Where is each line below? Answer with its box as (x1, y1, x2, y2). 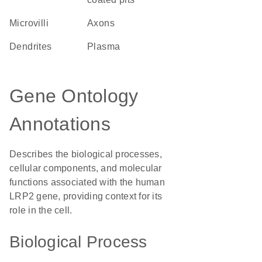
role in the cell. (9, 205, 73, 215)
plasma (94, 42, 120, 51)
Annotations (9, 113, 111, 135)
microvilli (17, 18, 49, 28)
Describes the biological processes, (9, 149, 162, 159)
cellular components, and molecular (9, 163, 162, 173)
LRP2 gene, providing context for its (9, 191, 162, 201)
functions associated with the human (9, 177, 165, 187)
